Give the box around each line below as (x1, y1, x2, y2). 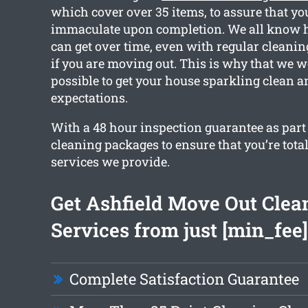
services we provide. (50, 153, 170, 170)
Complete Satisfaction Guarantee (69, 269, 299, 289)
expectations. (50, 89, 128, 107)
